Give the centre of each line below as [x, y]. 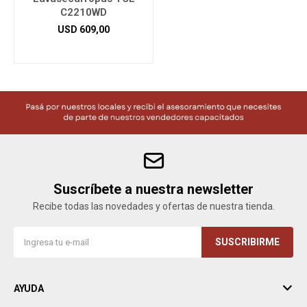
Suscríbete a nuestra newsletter [153, 189]
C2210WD [84, 12]
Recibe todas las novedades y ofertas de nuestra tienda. [153, 206]
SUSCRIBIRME [247, 242]
